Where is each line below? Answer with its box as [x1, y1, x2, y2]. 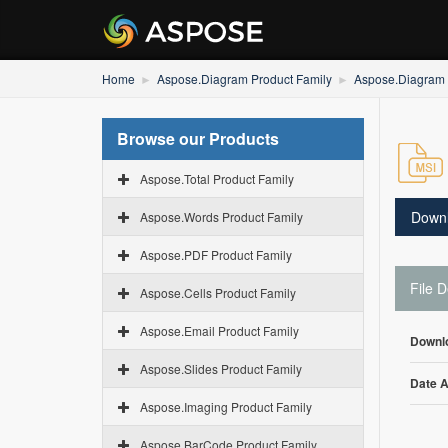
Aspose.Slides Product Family [140, 360, 302, 377]
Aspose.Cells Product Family [140, 284, 296, 301]
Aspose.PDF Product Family [140, 246, 292, 263]
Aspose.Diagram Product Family [157, 70, 332, 87]
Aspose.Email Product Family [140, 322, 299, 339]
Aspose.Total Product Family [140, 170, 294, 187]
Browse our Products [117, 127, 279, 150]
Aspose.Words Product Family [140, 208, 303, 225]
